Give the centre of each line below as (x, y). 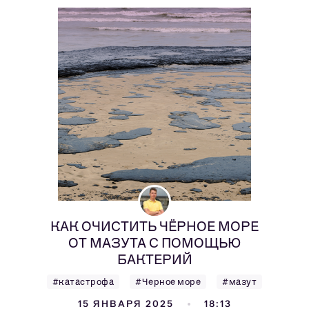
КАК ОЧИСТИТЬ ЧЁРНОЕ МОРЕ (154, 226)
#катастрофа (83, 282)
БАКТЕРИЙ (154, 259)
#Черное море (168, 282)
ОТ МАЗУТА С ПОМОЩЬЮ (154, 243)
